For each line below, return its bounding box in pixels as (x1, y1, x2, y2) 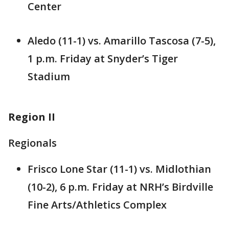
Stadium (28, 70, 70, 84)
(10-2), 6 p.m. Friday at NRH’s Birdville (28, 180, 213, 194)
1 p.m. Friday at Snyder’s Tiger (28, 52, 178, 66)
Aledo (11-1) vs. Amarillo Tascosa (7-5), (28, 34, 216, 48)
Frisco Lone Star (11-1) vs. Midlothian (28, 162, 211, 176)
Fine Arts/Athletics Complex (28, 198, 167, 212)
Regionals (8, 136, 57, 150)
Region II (8, 110, 55, 124)
